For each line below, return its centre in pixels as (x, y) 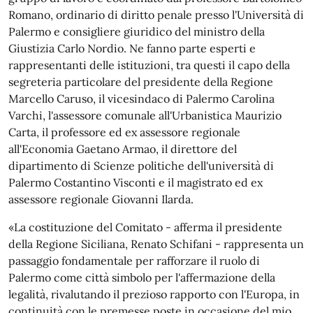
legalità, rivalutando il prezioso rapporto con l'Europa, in (154, 294)
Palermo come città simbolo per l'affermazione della (142, 277)
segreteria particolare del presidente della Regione (141, 82)
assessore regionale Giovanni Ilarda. (104, 199)
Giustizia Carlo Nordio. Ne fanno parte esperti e (132, 48)
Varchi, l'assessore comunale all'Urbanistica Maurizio (145, 115)
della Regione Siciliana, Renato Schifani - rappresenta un (156, 244)
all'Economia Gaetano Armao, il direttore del (123, 149)
